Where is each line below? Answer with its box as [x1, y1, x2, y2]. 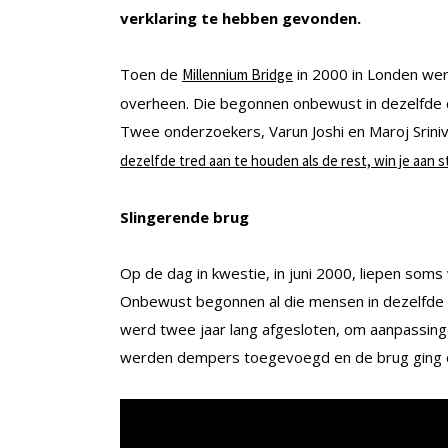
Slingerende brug [120, 207, 249, 228]
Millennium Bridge [182, 65, 293, 85]
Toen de [120, 64, 182, 85]
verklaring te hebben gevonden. [120, 8, 361, 29]
